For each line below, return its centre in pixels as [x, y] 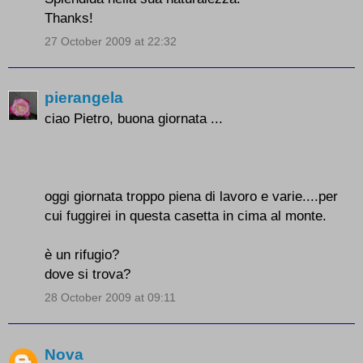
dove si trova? [88, 274]
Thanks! [69, 17]
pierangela [84, 98]
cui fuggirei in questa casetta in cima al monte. [186, 216]
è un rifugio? [82, 255]
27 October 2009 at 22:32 [111, 41]
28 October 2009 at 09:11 [110, 298]
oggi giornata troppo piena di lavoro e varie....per [191, 196]
